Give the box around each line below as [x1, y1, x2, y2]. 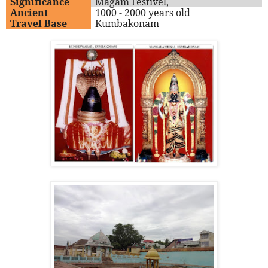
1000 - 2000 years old [95, 6, 191, 20]
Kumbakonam [95, 17, 160, 31]
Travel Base [10, 17, 68, 31]
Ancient [10, 6, 48, 20]
